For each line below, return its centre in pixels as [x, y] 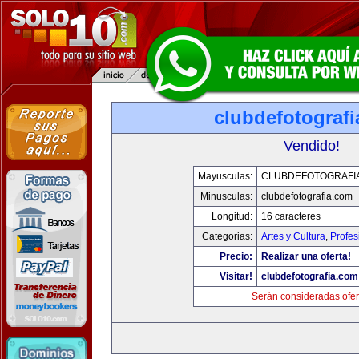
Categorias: [227, 236]
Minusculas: [226, 196]
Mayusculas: [225, 176]
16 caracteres [291, 216]
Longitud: [232, 216]
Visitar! [236, 276]
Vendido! [312, 146]
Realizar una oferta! [306, 256]
